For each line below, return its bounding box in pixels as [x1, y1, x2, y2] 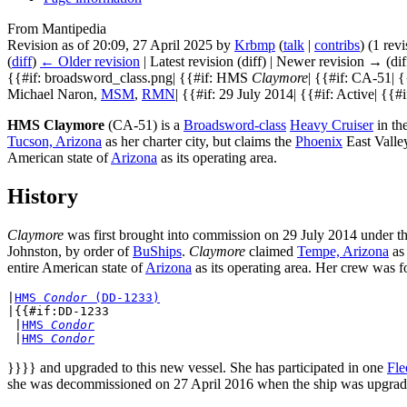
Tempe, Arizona [297, 243, 389, 259]
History [7, 184, 78, 208]
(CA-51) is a [104, 116, 184, 133]
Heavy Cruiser [290, 116, 373, 133]
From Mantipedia [7, 20, 106, 36]
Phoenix [295, 133, 342, 149]
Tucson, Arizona [7, 133, 102, 149]
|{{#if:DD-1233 [7, 303, 109, 318]
